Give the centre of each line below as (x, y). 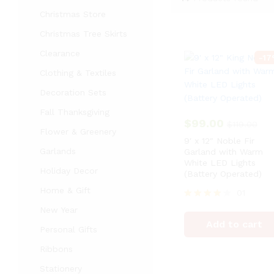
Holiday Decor (69, 171)
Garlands (58, 151)
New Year (59, 210)
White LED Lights (220, 163)
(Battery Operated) (223, 174)
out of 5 (199, 227)
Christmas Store (73, 14)
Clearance (60, 53)
